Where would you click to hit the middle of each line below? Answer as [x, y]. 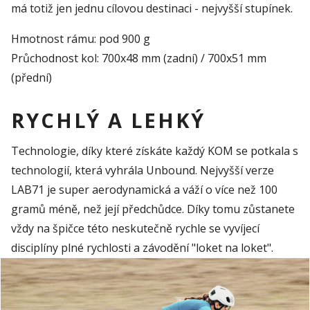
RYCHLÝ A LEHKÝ [109, 120]
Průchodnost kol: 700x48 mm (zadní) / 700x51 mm [139, 58]
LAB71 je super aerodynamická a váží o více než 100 [144, 189]
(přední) [31, 78]
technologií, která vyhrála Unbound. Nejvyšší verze [143, 170]
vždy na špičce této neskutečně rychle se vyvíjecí [135, 228]
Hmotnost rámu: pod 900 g [81, 39]
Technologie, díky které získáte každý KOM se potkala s [155, 151]
